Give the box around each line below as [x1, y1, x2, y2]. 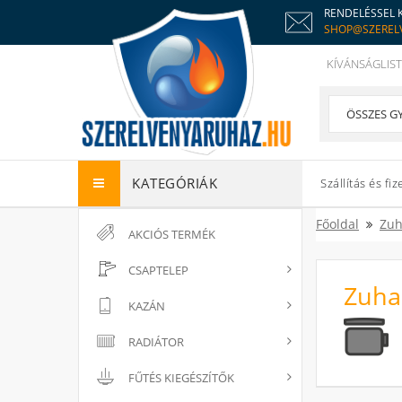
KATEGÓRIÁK [132, 174, 217, 192]
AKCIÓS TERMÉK [128, 226, 215, 242]
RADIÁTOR [128, 334, 184, 350]
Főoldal [316, 215, 359, 232]
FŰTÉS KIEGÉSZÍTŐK [128, 370, 234, 386]
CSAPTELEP [128, 262, 188, 278]
